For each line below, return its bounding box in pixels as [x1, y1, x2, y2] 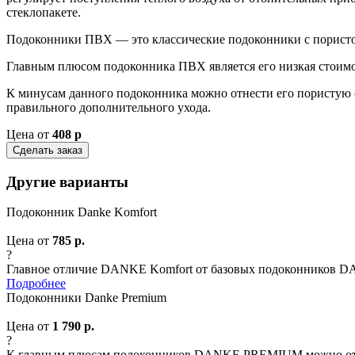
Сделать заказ [13, 143, 82, 156]
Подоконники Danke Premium [6, 291, 166, 305]
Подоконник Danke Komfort [6, 205, 157, 219]
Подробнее [6, 277, 66, 291]
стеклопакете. [6, 5, 81, 19]
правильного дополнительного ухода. [6, 100, 211, 114]
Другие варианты [6, 173, 128, 190]
